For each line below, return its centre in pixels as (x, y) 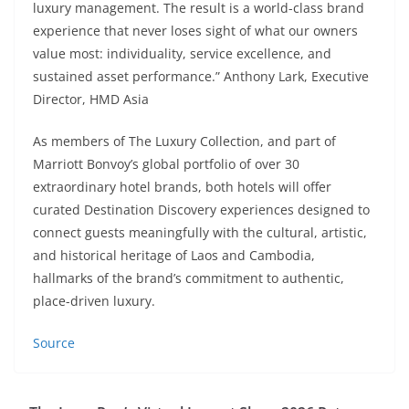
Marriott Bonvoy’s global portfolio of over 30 (166, 163)
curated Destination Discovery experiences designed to (201, 209)
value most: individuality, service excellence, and (182, 53)
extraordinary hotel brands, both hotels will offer (182, 186)
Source (54, 342)
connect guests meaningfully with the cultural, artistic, (200, 232)
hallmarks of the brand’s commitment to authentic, (189, 278)
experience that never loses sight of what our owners (195, 30)
